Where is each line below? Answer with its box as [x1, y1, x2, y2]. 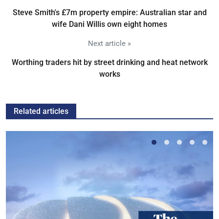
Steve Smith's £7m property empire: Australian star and [12, 7, 207, 17]
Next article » [88, 39, 131, 48]
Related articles [14, 106, 68, 116]
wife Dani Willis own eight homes [52, 19, 167, 29]
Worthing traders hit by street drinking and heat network [11, 57, 208, 67]
